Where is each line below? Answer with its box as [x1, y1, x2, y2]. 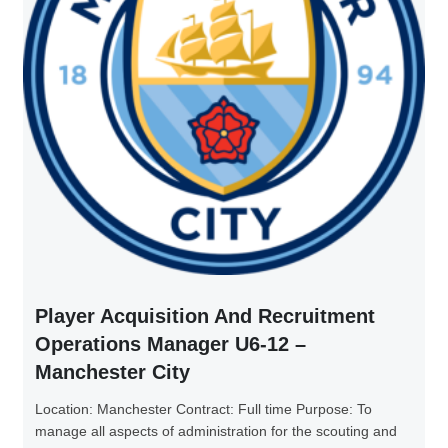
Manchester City [35, 360, 190, 383]
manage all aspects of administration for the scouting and [35, 422, 397, 439]
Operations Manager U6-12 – [35, 332, 306, 355]
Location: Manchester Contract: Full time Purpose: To [35, 400, 372, 417]
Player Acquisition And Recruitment [35, 304, 375, 327]
